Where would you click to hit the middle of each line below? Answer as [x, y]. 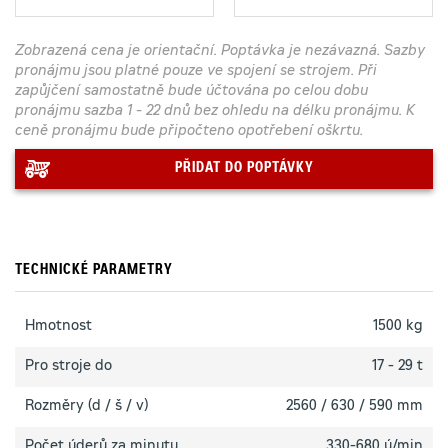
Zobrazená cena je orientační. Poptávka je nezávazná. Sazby [220, 52]
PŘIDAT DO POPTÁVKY [244, 169]
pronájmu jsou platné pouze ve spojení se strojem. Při [196, 72]
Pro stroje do [68, 367]
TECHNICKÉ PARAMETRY [94, 271]
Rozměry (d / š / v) [86, 407]
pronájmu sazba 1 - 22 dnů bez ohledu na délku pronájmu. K [215, 112]
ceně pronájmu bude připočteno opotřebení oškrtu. [189, 132]
